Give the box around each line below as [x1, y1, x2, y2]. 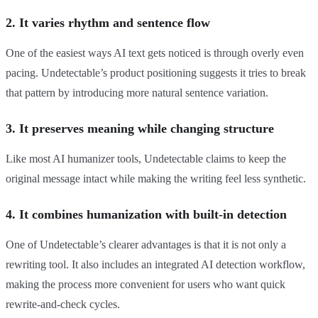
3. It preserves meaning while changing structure [6, 121, 274, 136]
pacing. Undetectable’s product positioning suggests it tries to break [6, 67, 306, 79]
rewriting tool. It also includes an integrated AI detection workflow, [6, 258, 305, 271]
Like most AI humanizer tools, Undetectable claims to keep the [6, 153, 286, 165]
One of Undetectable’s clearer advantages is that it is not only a [6, 238, 286, 251]
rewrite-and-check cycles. [6, 298, 120, 311]
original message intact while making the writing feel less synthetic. [6, 172, 306, 185]
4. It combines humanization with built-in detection [6, 207, 287, 222]
